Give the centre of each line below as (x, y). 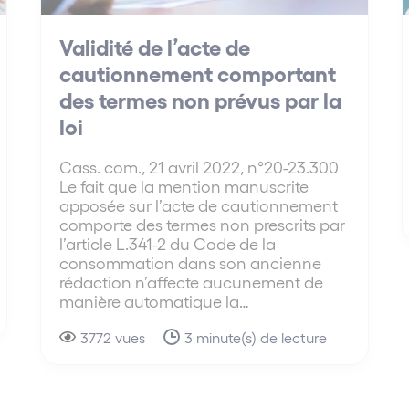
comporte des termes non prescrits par (203, 224)
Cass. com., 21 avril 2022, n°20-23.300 (199, 166)
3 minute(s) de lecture (256, 337)
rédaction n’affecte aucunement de (192, 281)
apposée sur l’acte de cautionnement (199, 204)
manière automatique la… (155, 300)
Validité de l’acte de (155, 46)
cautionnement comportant (198, 72)
